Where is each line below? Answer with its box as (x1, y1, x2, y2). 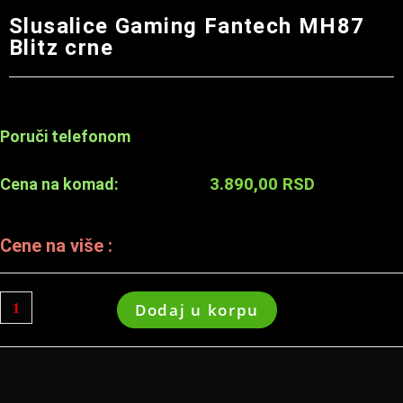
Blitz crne (9, 35, 114, 60)
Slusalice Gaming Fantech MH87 (9, 13, 365, 39)
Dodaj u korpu (135, 300, 260, 320)
